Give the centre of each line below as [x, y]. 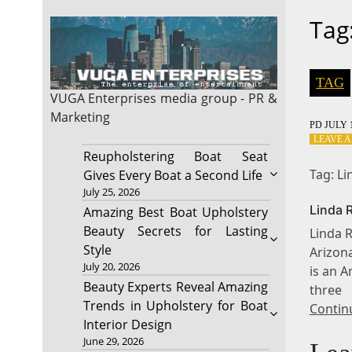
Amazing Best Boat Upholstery [175, 213]
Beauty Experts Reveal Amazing [175, 287]
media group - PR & [217, 99]
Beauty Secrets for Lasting [175, 231]
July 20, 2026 [111, 267]
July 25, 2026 [111, 192]
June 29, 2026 [113, 341]
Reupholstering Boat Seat [175, 157]
